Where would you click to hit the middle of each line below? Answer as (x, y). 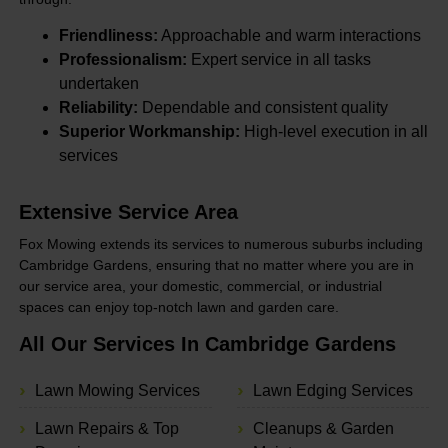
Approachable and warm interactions (289, 36)
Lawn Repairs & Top (106, 428)
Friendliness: (108, 36)
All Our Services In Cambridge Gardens (207, 343)
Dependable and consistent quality (262, 108)
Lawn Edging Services (332, 390)
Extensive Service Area (128, 212)
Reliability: (98, 108)
